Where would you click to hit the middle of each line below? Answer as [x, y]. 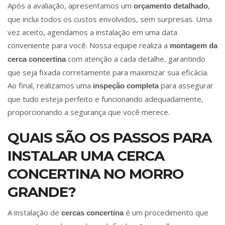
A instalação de [34, 213]
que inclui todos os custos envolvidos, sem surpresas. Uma [110, 19]
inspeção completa [126, 86]
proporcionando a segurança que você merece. [89, 112]
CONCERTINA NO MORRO [96, 174]
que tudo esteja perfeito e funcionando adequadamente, [105, 99]
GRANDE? [42, 192]
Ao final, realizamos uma [50, 86]
